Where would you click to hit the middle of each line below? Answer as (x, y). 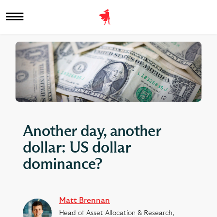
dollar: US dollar (77, 148)
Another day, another (92, 132)
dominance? (63, 165)
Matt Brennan (85, 201)
